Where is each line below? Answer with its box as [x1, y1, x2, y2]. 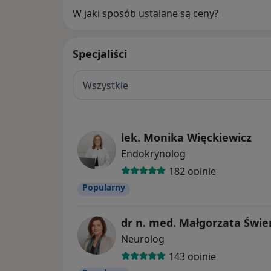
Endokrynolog [121, 147, 186, 161]
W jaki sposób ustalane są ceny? [73, 7, 218, 21]
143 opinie [168, 249, 216, 263]
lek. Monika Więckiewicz [121, 130, 252, 145]
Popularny [82, 181, 125, 194]
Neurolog [121, 232, 165, 246]
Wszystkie [83, 78, 128, 92]
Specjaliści [73, 47, 127, 62]
